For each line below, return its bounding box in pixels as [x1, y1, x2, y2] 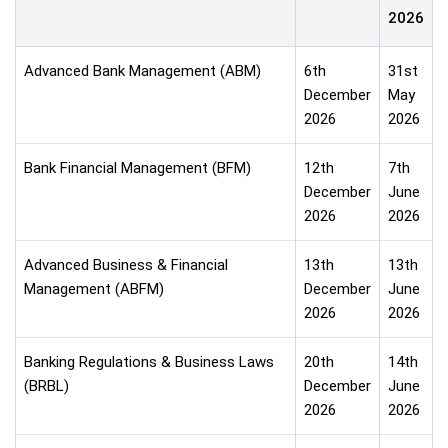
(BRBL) [24, 377, 69, 395]
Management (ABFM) [24, 280, 164, 298]
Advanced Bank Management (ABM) [24, 62, 261, 80]
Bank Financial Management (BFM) [24, 159, 251, 177]
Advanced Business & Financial [24, 256, 228, 274]
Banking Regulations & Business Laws [24, 353, 274, 371]
